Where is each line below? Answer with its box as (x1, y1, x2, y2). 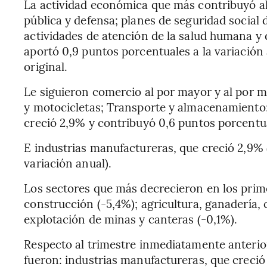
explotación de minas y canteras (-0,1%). (24, 211, 238, 226)
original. (24, 58, 68, 74)
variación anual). (24, 155, 112, 170)
